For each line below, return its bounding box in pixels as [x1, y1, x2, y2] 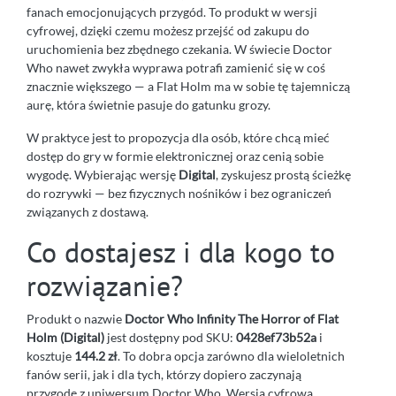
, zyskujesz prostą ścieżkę [216, 166, 351, 182]
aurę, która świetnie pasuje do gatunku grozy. [27, 96, 270, 112]
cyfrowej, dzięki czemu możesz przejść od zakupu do [27, 22, 309, 38]
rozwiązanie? [27, 266, 183, 304]
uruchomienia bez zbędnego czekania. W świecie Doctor [27, 41, 332, 57]
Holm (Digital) [27, 329, 104, 345]
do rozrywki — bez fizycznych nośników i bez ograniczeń [27, 185, 331, 201]
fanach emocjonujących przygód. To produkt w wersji [27, 4, 317, 19]
